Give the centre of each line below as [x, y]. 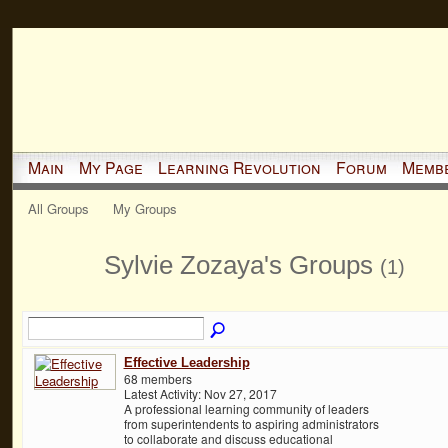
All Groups [58, 208]
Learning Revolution [239, 167]
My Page [110, 167]
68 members [157, 378]
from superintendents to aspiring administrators [251, 423]
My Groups [145, 208]
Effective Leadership [186, 362]
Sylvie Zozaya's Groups [241, 264]
